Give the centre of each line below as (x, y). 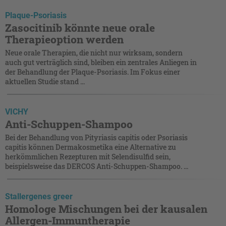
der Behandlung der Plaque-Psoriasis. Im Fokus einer (93, 72)
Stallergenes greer (39, 196)
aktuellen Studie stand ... (45, 81)
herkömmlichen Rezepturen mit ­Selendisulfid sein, (88, 156)
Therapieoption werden (64, 39)
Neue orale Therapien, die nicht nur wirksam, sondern (94, 52)
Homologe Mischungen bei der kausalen (106, 209)
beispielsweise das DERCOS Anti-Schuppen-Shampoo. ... (97, 166)
